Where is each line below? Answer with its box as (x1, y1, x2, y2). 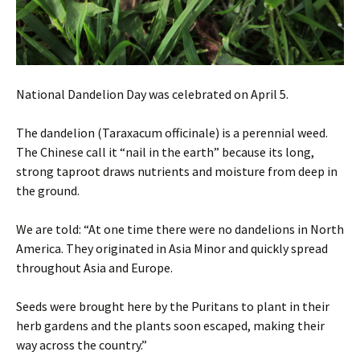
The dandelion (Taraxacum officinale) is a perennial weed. (16, 125, 328, 141)
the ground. (16, 182, 80, 198)
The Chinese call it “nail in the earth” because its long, (16, 144, 314, 160)
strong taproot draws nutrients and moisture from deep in (16, 163, 337, 179)
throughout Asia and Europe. (16, 260, 173, 276)
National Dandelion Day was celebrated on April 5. (16, 86, 288, 102)
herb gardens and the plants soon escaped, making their (16, 317, 325, 333)
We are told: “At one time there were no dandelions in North (16, 221, 344, 237)
